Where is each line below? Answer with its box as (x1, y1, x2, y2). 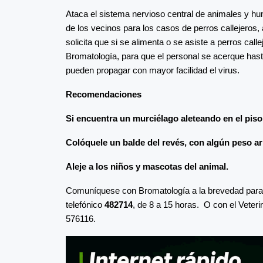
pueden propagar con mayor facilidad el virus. (66, 65, 240, 75)
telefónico (66, 199, 102, 210)
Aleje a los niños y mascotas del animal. (66, 161, 228, 171)
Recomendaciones (66, 89, 141, 99)
